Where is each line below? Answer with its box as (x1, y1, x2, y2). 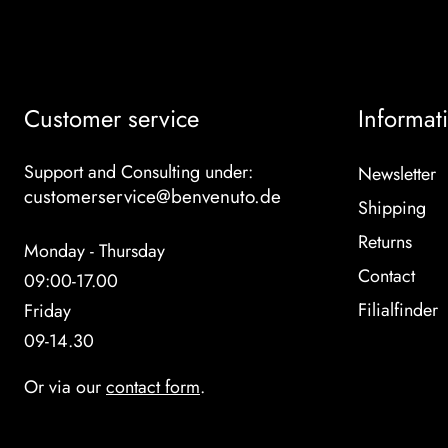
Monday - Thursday (24, 238, 165, 264)
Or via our (24, 374, 106, 400)
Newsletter (358, 161, 436, 187)
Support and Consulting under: (24, 159, 253, 185)
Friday (24, 298, 71, 324)
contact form (106, 374, 200, 400)
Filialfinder (358, 297, 438, 323)
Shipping (358, 195, 426, 221)
